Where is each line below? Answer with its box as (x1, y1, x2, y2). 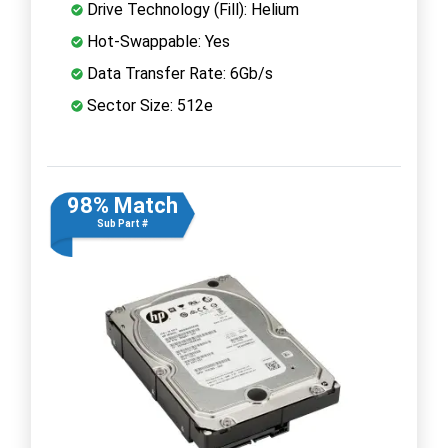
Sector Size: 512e (83, 95, 213, 115)
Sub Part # (96, 217, 148, 229)
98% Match (66, 192, 178, 218)
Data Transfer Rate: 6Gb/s (83, 63, 273, 83)
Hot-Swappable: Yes (83, 31, 230, 51)
